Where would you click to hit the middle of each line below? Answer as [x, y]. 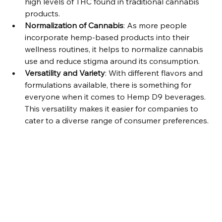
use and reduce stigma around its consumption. [112, 61]
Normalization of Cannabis [74, 25]
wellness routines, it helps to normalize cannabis [115, 49]
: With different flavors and [155, 73]
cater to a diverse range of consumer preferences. [117, 120]
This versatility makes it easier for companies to [112, 109]
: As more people [156, 25]
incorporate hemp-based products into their [108, 37]
